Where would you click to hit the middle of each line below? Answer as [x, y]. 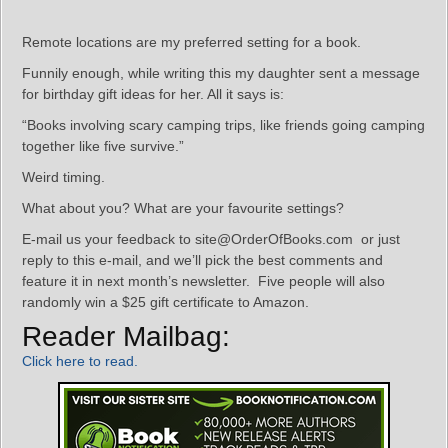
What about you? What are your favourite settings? [183, 208]
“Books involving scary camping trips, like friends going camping [223, 125]
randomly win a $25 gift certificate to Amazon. [165, 302]
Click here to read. [80, 361]
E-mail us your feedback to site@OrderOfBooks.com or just [211, 239]
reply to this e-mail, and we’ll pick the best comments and [202, 260]
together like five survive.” [103, 146]
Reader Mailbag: [126, 336]
